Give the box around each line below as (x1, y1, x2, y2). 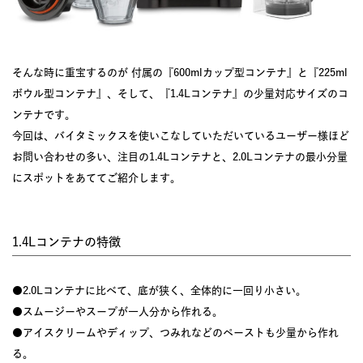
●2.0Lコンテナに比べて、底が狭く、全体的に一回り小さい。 (12, 284, 306, 296)
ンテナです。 (12, 109, 75, 120)
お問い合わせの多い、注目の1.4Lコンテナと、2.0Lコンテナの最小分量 (12, 151, 348, 162)
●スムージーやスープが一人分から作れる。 (12, 305, 223, 317)
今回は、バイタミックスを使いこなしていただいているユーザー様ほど (12, 130, 349, 141)
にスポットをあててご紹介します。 (12, 172, 181, 183)
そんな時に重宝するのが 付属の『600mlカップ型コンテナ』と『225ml (12, 66, 348, 78)
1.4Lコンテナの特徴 (12, 235, 121, 248)
